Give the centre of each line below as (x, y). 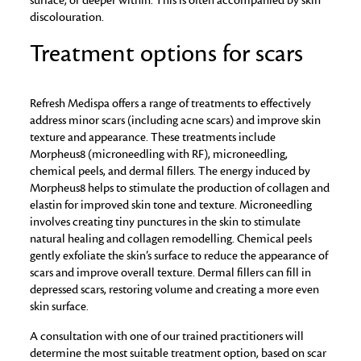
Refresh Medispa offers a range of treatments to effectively (171, 104)
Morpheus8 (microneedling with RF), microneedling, (159, 154)
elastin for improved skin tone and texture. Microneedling (171, 205)
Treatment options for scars (167, 54)
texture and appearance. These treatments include (153, 137)
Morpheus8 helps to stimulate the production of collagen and (180, 188)
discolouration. (67, 17)
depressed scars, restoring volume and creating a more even (175, 290)
